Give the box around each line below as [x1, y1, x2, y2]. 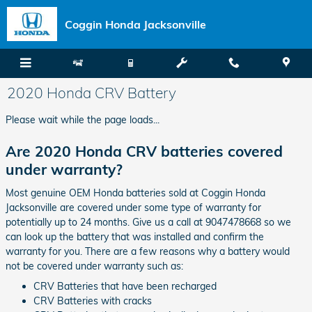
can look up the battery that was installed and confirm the [6, 230, 264, 243]
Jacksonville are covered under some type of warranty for [6, 201, 261, 214]
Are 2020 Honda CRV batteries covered [6, 142, 283, 160]
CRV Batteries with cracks [33, 294, 152, 307]
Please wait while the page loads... [6, 114, 159, 126]
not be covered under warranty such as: [6, 259, 183, 272]
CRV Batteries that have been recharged [33, 279, 217, 292]
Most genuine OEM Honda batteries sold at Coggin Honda [6, 186, 265, 199]
